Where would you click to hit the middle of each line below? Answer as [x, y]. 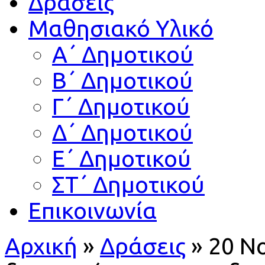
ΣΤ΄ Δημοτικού [128, 184]
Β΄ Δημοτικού [122, 80]
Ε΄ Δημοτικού [122, 158]
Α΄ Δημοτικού [123, 54]
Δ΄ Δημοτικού [122, 132]
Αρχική [41, 246]
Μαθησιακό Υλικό [121, 28]
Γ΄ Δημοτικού [121, 106]
